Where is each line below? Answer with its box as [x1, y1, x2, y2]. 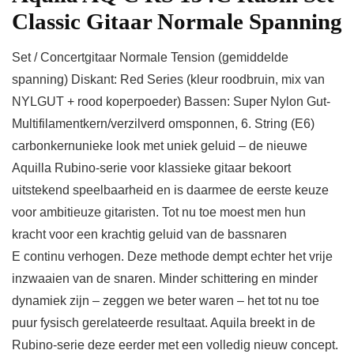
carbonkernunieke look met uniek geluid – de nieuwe [12, 139, 307, 153]
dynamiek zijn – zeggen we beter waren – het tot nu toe [12, 294, 319, 307]
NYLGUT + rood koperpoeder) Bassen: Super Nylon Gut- [12, 95, 330, 108]
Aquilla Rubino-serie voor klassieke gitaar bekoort [12, 161, 291, 175]
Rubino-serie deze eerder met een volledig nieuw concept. [12, 338, 338, 352]
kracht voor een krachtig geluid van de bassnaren [12, 228, 287, 241]
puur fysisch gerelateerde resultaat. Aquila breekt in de [12, 316, 315, 330]
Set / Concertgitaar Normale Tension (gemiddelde [12, 51, 288, 64]
